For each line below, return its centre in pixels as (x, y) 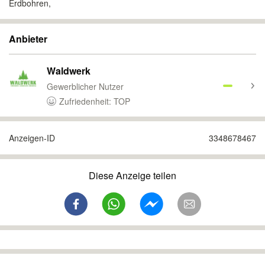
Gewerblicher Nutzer (85, 86)
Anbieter (28, 39)
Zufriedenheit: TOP (95, 101)
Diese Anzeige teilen (132, 175)
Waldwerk (69, 71)
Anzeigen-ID (32, 138)
